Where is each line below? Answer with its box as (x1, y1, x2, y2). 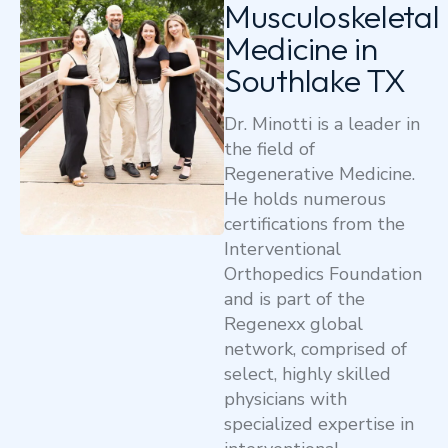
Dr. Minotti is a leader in (224, 112, 420, 137)
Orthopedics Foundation (224, 262, 422, 287)
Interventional (224, 237, 341, 262)
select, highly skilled (224, 362, 391, 387)
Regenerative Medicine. (224, 162, 415, 187)
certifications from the (224, 212, 405, 237)
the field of (224, 137, 315, 162)
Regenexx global (224, 312, 363, 337)
